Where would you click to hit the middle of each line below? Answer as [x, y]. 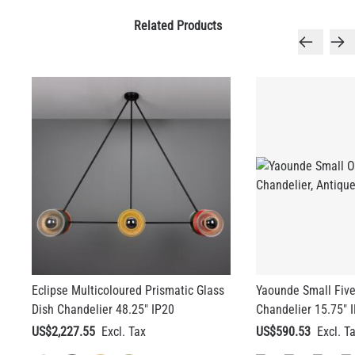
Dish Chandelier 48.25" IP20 [103, 310]
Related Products [177, 25]
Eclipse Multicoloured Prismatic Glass [128, 291]
